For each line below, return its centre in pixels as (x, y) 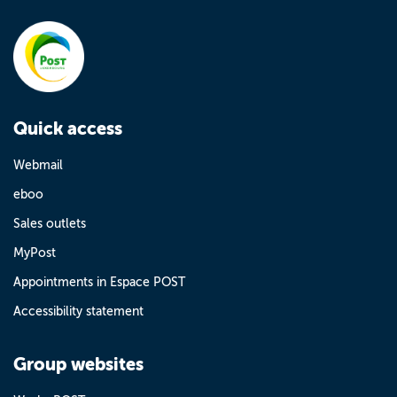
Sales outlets (50, 224)
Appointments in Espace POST (99, 282)
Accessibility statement (78, 311)
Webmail (38, 165)
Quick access (68, 129)
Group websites (78, 365)
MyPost (35, 253)
